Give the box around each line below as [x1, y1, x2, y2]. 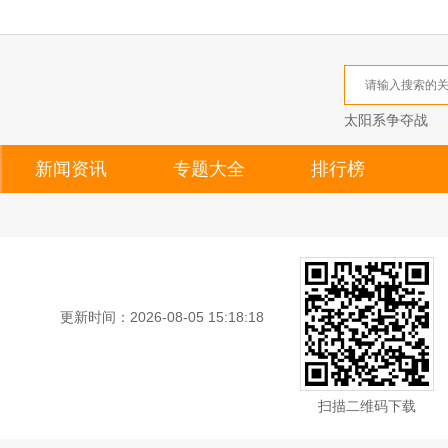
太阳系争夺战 [344, 112, 428, 128]
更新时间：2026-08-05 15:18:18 [60, 309, 264, 325]
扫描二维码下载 [318, 398, 416, 414]
